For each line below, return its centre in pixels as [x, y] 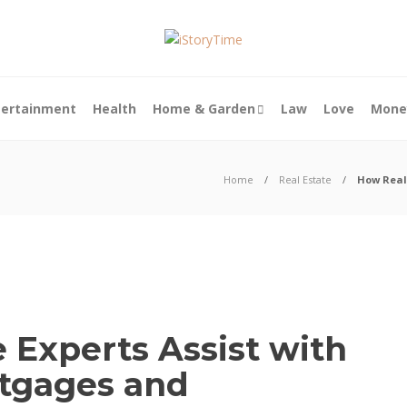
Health [114, 109]
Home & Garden [204, 109]
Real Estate [305, 179]
